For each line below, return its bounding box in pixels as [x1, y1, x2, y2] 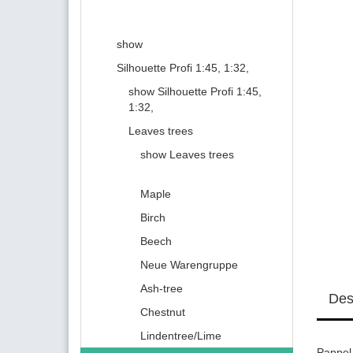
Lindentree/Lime [140, 329, 221, 342]
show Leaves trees [140, 148, 234, 161]
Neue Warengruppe [140, 258, 238, 271]
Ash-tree [140, 282, 183, 295]
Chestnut [140, 306, 185, 318]
